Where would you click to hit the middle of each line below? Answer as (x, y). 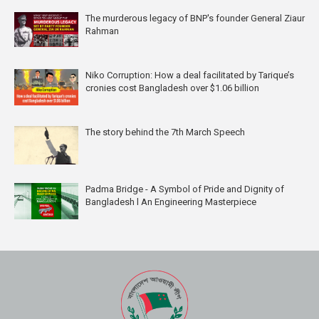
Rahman (102, 31)
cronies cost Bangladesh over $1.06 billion (172, 88)
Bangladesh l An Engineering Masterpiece (171, 202)
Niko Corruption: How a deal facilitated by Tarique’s (190, 75)
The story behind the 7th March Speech (165, 132)
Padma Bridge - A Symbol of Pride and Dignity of (185, 189)
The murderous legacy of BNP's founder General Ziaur (195, 18)
